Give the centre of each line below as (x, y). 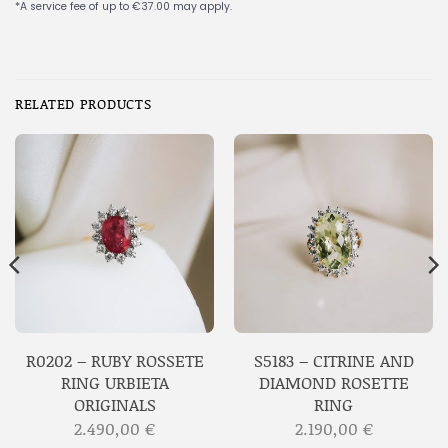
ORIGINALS (114, 403)
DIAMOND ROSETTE (333, 381)
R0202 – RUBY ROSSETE (114, 359)
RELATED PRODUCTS (83, 103)
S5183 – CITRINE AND (333, 359)
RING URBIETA (114, 381)
